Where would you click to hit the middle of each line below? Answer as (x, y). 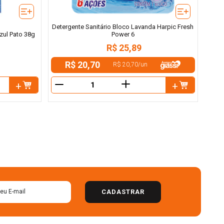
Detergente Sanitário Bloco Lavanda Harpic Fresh (123, 26)
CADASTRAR (123, 191)
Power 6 (123, 34)
